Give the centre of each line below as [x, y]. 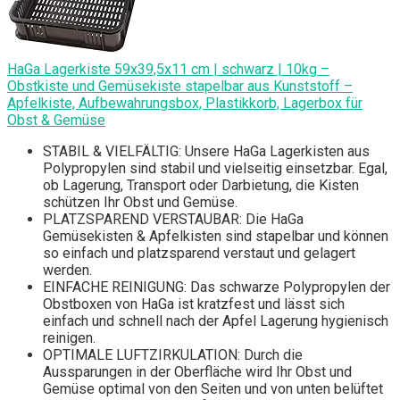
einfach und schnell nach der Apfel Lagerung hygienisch [216, 321]
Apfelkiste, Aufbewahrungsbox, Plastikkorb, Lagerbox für [185, 104]
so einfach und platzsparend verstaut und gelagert [199, 254]
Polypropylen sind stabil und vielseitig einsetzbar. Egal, [215, 169]
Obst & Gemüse [56, 121]
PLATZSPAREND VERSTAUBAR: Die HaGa [173, 220]
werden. [67, 271]
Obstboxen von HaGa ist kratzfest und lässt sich [194, 304]
